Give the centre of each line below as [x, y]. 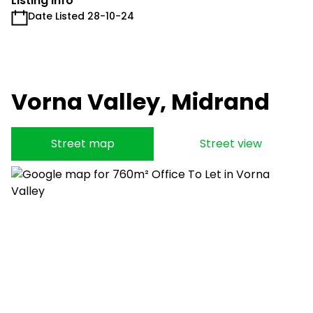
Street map [82, 144]
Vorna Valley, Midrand [140, 102]
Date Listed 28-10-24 [81, 16]
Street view [231, 144]
